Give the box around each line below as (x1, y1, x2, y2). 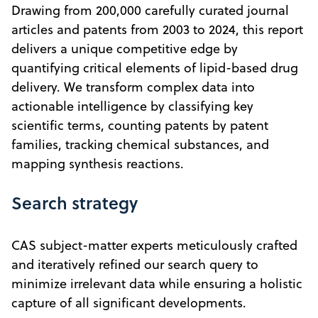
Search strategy (11, 190, 138, 215)
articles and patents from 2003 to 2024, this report (11, 20, 303, 38)
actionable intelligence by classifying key (11, 97, 253, 115)
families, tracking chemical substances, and (11, 135, 269, 153)
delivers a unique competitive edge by (11, 39, 238, 57)
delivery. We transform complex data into (11, 77, 255, 96)
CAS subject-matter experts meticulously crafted (11, 236, 297, 254)
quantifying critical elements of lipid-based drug (11, 58, 298, 77)
